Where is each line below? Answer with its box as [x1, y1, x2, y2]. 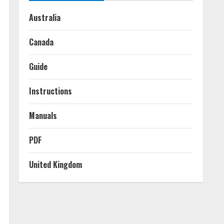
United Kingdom [29, 158, 82, 170]
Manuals [29, 109, 57, 121]
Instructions [29, 85, 72, 97]
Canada [29, 36, 53, 48]
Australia [29, 11, 60, 23]
